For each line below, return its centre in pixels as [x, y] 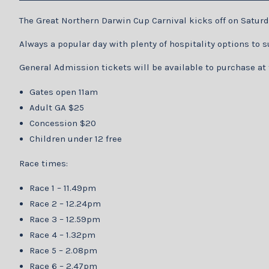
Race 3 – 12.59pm [84, 219]
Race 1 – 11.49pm [100, 188]
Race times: [44, 163]
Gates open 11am [63, 92]
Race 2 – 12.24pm [102, 203]
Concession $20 [62, 123]
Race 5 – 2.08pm [82, 250]
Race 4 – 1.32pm [81, 234]
